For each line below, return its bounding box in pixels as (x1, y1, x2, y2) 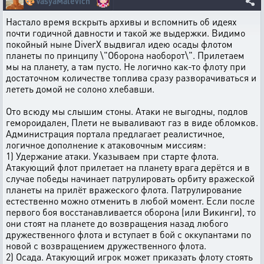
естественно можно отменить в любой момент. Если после (6, 194, 255, 207)
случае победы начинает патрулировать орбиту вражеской (6, 172, 255, 184)
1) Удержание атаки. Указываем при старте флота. (6, 150, 219, 162)
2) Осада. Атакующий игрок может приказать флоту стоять (6, 250, 253, 263)
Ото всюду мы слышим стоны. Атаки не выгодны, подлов (6, 105, 248, 117)
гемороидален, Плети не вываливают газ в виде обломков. (6, 116, 258, 128)
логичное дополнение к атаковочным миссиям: (6, 138, 206, 151)
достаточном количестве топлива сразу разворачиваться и (6, 71, 256, 84)
